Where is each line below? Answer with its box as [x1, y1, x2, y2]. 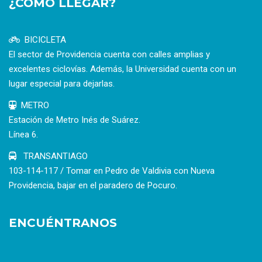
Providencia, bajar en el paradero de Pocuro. [9, 180, 177, 191]
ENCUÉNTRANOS [9, 216, 117, 230]
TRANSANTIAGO [21, 151, 88, 162]
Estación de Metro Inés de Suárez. [9, 115, 140, 126]
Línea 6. [9, 129, 38, 140]
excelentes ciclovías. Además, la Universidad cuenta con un [9, 64, 236, 75]
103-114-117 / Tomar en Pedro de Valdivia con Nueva [9, 166, 215, 177]
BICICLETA [25, 35, 66, 46]
